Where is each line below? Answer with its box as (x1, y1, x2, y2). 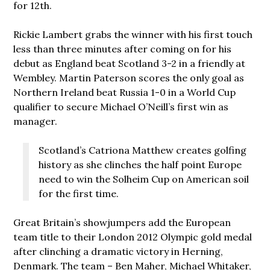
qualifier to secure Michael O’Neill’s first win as (13, 101, 229, 113)
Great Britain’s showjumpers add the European (13, 216, 231, 229)
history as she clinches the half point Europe (39, 159, 242, 171)
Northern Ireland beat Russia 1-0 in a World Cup (13, 86, 236, 99)
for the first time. (39, 187, 119, 200)
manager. (13, 115, 58, 128)
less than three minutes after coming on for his (13, 43, 232, 55)
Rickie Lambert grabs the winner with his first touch (13, 28, 253, 41)
